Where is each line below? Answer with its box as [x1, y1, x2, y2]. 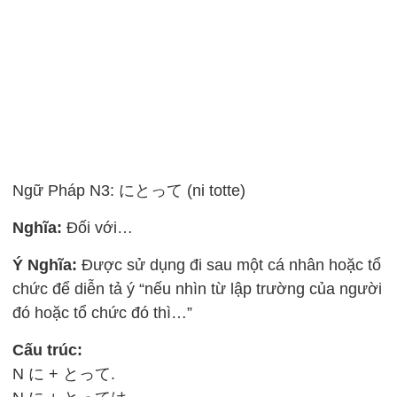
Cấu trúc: [12, 341, 83, 359]
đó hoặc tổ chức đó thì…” [12, 304, 193, 322]
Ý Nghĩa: [12, 256, 78, 274]
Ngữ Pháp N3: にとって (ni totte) [12, 182, 246, 199]
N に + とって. [12, 365, 116, 383]
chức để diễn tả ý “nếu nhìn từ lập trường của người [12, 280, 383, 298]
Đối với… [62, 219, 134, 237]
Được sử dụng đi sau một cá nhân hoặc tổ [77, 256, 382, 274]
